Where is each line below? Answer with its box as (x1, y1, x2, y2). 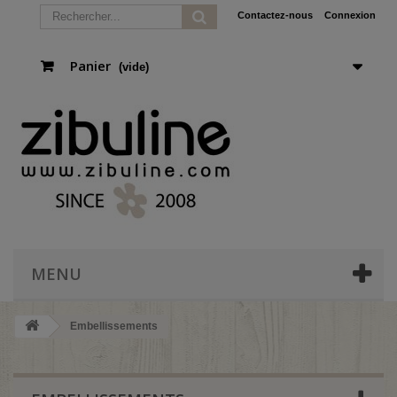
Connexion (324, 10, 376, 20)
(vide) (119, 60, 149, 74)
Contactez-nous (237, 10, 313, 20)
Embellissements (67, 320, 158, 332)
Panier (70, 57, 111, 74)
